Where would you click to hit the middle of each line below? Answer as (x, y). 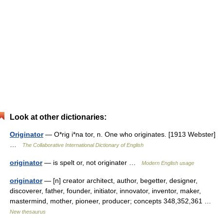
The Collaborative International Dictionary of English (83, 145)
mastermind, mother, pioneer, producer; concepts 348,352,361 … (112, 201)
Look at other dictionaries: (58, 117)
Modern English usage (168, 163)
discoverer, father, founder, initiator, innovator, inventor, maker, (105, 191)
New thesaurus (28, 212)
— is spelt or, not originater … (92, 163)
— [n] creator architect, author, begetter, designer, (120, 181)
